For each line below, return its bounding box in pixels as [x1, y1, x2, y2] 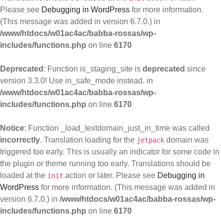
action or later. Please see [63, 171, 157, 180]
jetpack [137, 136, 164, 144]
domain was [164, 136, 209, 144]
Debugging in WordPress [41, 5, 130, 14]
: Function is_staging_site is [43, 65, 143, 73]
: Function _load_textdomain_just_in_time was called [24, 124, 210, 132]
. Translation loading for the [40, 136, 137, 144]
